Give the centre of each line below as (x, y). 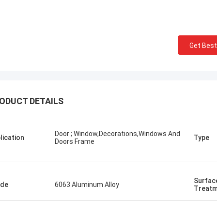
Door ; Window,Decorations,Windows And (117, 134)
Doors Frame (75, 141)
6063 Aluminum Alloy (87, 185)
